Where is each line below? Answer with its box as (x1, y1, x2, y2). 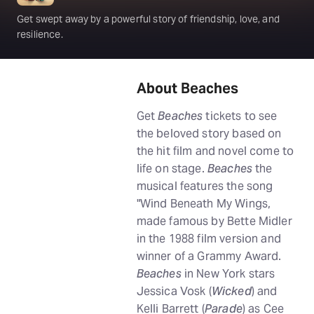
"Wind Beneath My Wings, (136, 196, 271, 211)
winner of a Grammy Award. (136, 249, 282, 264)
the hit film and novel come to (136, 144, 294, 158)
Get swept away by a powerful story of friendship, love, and (17, 13, 280, 25)
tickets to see (203, 109, 278, 123)
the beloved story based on (136, 126, 282, 141)
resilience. (17, 28, 63, 41)
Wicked (211, 284, 252, 299)
